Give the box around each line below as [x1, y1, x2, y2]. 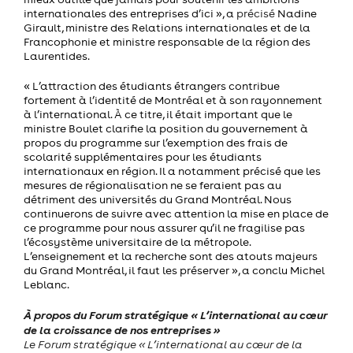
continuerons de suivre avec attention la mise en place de [24, 206, 329, 221]
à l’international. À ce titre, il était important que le [24, 106, 292, 121]
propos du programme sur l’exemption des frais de [24, 135, 288, 150]
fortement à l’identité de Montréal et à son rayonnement [24, 92, 322, 107]
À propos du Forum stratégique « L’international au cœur [24, 307, 328, 322]
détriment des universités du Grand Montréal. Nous [24, 191, 292, 206]
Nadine [277, 6, 317, 20]
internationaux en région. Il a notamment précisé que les [24, 163, 321, 178]
